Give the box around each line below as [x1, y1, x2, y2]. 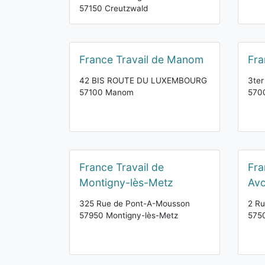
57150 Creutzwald [79, 4, 148, 13]
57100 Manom [79, 88, 134, 97]
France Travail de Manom [79, 53, 203, 66]
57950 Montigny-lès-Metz [79, 211, 178, 220]
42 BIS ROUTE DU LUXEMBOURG [79, 76, 207, 85]
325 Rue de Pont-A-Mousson [79, 199, 190, 208]
